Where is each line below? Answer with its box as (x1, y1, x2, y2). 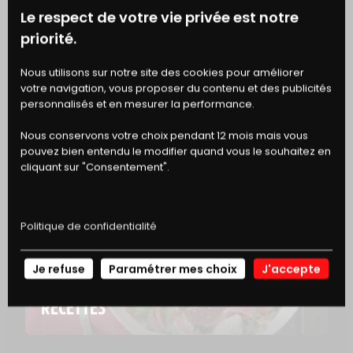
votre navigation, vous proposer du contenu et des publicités (20, 80, 332, 95)
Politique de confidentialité (20, 217, 157, 233)
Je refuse (32, 260, 86, 277)
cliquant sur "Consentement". (20, 158, 169, 174)
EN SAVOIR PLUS (29, 162, 130, 190)
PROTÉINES (29, 12, 95, 39)
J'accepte (261, 260, 321, 277)
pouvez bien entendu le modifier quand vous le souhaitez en (20, 143, 331, 158)
